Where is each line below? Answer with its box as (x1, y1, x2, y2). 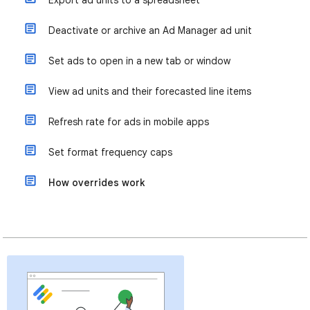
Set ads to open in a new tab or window (48, 55, 230, 67)
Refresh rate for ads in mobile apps (48, 116, 209, 128)
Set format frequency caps (48, 146, 172, 158)
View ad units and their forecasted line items (48, 85, 251, 98)
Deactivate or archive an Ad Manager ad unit (48, 24, 252, 37)
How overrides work (48, 176, 145, 189)
